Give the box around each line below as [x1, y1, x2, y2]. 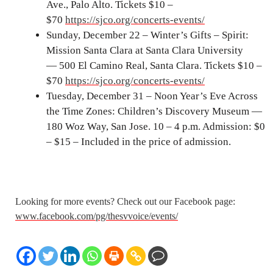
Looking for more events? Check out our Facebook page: [15, 196, 235, 207]
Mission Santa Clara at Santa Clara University [46, 44, 243, 57]
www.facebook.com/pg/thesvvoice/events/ [15, 210, 178, 221]
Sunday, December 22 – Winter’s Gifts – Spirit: [46, 29, 249, 41]
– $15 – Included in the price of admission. [46, 136, 231, 148]
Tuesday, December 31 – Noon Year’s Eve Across [46, 90, 258, 102]
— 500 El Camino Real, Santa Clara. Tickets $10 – [46, 60, 262, 72]
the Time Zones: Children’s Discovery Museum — [46, 105, 262, 118]
